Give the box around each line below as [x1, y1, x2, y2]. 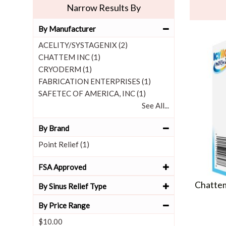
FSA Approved [38, 162, 86, 172]
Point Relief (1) [38, 140, 89, 149]
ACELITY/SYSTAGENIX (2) [38, 40, 128, 49]
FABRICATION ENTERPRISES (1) [38, 77, 151, 86]
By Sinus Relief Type [38, 182, 106, 191]
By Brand [38, 124, 69, 133]
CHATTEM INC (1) [38, 52, 100, 62]
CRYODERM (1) [38, 65, 92, 74]
